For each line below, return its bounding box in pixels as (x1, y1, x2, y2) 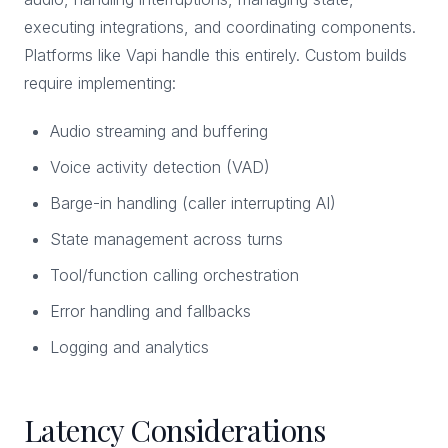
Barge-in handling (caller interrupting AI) (50, 193, 336, 213)
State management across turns (50, 229, 283, 249)
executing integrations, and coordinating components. (24, 17, 416, 37)
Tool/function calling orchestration (50, 265, 299, 285)
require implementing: (24, 73, 176, 93)
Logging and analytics (50, 337, 209, 357)
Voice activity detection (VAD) (50, 157, 270, 177)
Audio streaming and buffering (50, 121, 268, 141)
